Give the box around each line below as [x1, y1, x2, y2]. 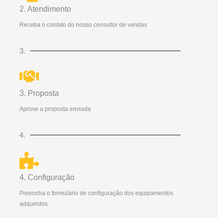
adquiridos [19, 200, 48, 208]
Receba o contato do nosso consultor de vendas [19, 21, 147, 29]
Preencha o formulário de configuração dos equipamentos [19, 190, 173, 197]
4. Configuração [19, 173, 74, 182]
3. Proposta [19, 89, 59, 98]
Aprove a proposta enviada [19, 106, 91, 113]
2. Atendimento [19, 5, 71, 14]
